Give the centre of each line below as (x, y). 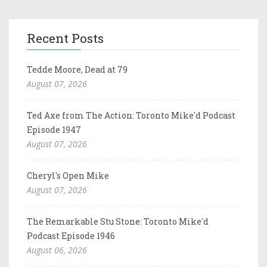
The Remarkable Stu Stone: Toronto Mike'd (118, 221)
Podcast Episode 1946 (71, 235)
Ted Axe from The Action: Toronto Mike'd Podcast (131, 115)
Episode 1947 (54, 129)
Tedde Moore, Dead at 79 (77, 69)
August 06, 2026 (57, 250)
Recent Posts (65, 38)
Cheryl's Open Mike (68, 175)
